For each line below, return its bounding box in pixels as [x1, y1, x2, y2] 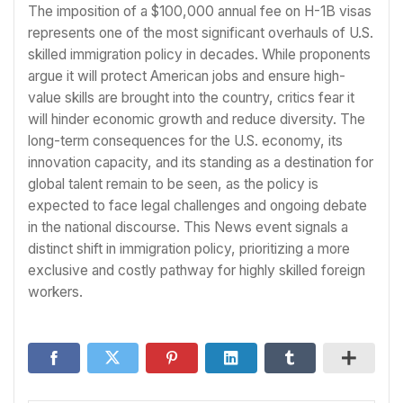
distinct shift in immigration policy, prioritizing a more [28, 240, 350, 258]
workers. [28, 283, 83, 301]
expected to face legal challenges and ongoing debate [28, 197, 367, 215]
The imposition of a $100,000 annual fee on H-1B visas [28, 3, 372, 21]
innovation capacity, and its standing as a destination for [28, 154, 373, 172]
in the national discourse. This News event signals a [28, 219, 348, 237]
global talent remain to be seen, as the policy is [28, 175, 318, 193]
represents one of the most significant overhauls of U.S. [28, 24, 373, 42]
